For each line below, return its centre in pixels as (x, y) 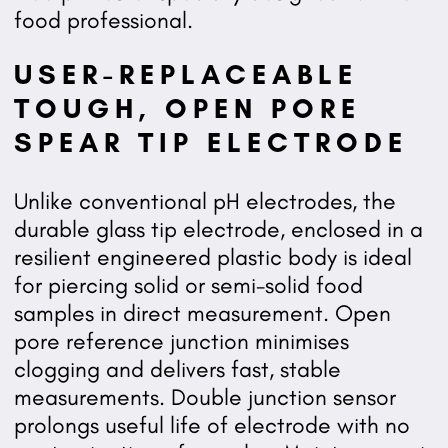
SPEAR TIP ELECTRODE (210, 142)
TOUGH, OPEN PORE (187, 108)
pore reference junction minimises (181, 341)
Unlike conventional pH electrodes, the (204, 201)
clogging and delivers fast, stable (177, 369)
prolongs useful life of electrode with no (211, 425)
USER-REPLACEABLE (185, 74)
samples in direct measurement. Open (202, 313)
